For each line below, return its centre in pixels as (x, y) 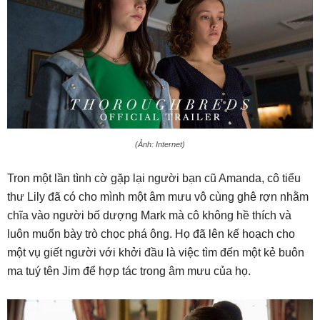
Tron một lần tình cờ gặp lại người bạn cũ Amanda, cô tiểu (154, 179)
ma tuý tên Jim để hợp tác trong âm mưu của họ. (129, 271)
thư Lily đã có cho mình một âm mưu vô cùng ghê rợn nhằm (158, 197)
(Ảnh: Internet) (160, 145)
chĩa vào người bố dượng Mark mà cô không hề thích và (149, 216)
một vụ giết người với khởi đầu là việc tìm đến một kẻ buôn (156, 253)
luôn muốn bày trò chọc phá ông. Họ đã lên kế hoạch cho (151, 234)
